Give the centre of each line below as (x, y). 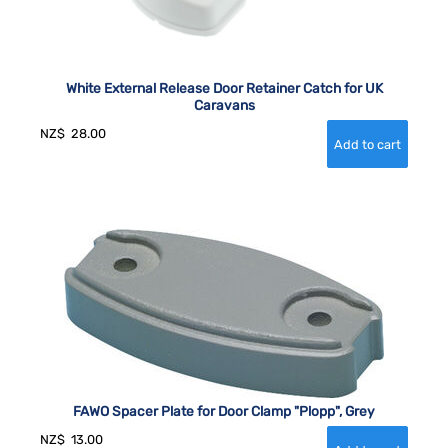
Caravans (224, 104)
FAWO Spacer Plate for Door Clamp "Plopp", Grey (224, 410)
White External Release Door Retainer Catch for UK (224, 87)
